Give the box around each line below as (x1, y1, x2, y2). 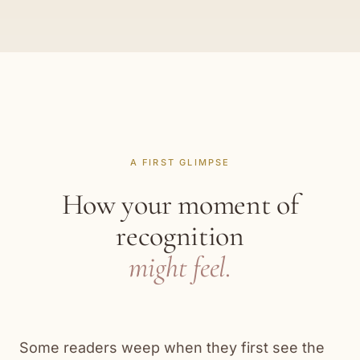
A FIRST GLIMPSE (129, 157, 231, 168)
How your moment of (61, 187, 299, 222)
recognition (116, 219, 244, 253)
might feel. (129, 250, 231, 284)
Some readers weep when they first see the (19, 339, 325, 356)
